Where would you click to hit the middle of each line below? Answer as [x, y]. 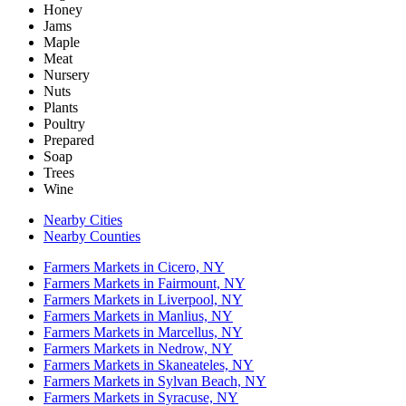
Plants [61, 108]
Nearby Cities [83, 220]
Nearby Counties [92, 237]
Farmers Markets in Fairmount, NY [145, 284]
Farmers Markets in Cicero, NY [134, 267]
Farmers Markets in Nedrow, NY [138, 349]
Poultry [64, 124]
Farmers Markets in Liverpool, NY [143, 300]
